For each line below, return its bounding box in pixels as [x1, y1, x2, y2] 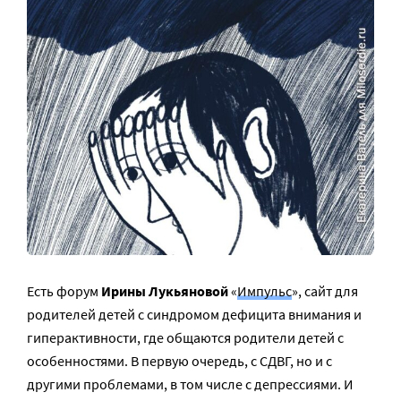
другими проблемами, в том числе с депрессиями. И [27, 375, 354, 394]
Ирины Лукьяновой [101, 282, 228, 301]
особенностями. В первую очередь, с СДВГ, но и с [27, 352, 332, 371]
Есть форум [27, 282, 101, 301]
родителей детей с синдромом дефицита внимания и [27, 305, 362, 324]
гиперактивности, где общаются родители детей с [27, 328, 344, 347]
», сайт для [292, 282, 358, 301]
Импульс [237, 282, 292, 301]
